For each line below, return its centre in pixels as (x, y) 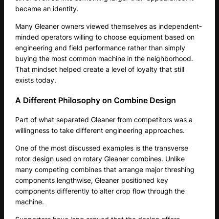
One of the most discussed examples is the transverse (102, 148)
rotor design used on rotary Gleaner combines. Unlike (100, 159)
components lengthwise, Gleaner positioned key (92, 180)
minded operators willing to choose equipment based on (105, 37)
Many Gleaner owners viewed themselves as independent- (109, 26)
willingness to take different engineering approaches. (100, 130)
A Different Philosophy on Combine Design (96, 100)
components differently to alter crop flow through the (100, 191)
